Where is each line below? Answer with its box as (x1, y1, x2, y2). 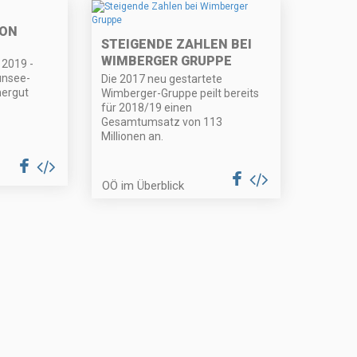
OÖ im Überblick (102, 178, 185, 194)
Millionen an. (101, 130, 164, 143)
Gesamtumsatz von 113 (101, 116, 223, 129)
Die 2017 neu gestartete (101, 73, 223, 86)
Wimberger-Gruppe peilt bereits (101, 87, 260, 100)
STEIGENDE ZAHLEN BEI (101, 37, 253, 53)
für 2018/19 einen (101, 101, 193, 115)
